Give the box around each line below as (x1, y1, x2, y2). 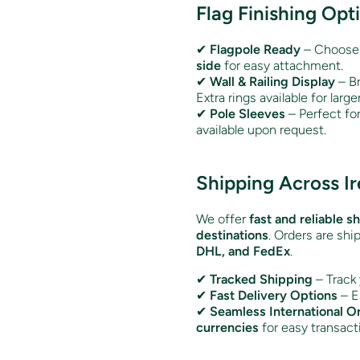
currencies (196, 319, 259, 335)
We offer (196, 211, 249, 227)
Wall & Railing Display (210, 73, 335, 89)
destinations (196, 227, 268, 243)
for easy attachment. (221, 57, 343, 73)
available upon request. (196, 121, 326, 137)
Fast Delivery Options (210, 287, 337, 303)
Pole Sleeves (210, 105, 285, 121)
